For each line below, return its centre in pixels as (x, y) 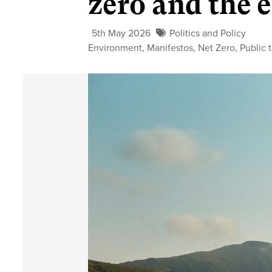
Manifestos (170, 48)
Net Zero (217, 48)
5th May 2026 (121, 34)
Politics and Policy (208, 34)
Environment (115, 48)
